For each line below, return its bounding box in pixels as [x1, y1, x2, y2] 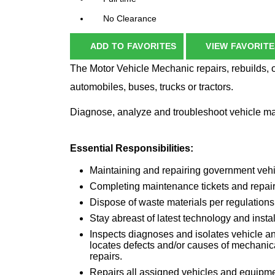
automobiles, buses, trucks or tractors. [70, 82, 233, 93]
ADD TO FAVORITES [90, 41, 177, 52]
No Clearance [103, 14, 157, 24]
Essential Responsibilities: [70, 143, 193, 154]
